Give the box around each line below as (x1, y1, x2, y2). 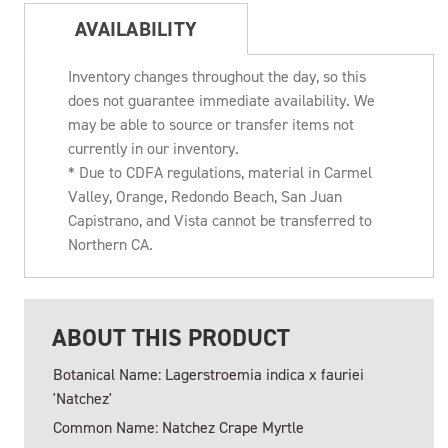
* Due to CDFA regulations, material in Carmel (68, 162, 372, 184)
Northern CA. (68, 234, 153, 256)
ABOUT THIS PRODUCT (52, 322, 290, 355)
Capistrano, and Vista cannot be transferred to (68, 210, 372, 232)
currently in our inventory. (68, 138, 239, 160)
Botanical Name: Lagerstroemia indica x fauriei (53, 364, 364, 386)
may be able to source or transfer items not (68, 114, 354, 136)
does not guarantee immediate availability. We (68, 90, 375, 112)
